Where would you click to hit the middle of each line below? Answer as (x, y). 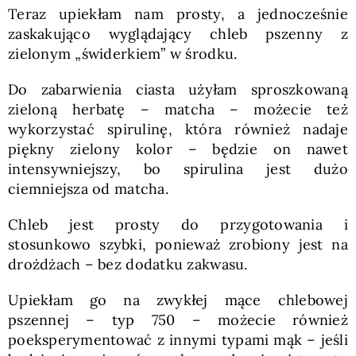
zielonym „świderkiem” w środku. (122, 53)
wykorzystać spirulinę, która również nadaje (178, 129)
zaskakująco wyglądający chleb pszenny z (178, 33)
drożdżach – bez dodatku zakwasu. (128, 264)
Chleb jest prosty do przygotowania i (178, 224)
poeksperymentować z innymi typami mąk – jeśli (178, 339)
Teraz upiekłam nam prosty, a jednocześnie (178, 14)
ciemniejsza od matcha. (88, 188)
